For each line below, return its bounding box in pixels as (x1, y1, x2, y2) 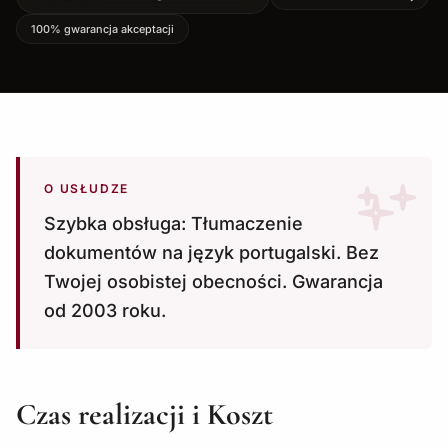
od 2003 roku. (44, 300, 166, 321)
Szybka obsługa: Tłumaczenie (44, 213, 303, 234)
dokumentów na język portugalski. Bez (44, 242, 379, 263)
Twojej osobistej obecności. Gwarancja (44, 271, 383, 292)
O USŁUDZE (44, 181, 130, 196)
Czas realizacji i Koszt (16, 396, 273, 433)
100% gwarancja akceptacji (31, 22, 174, 36)
